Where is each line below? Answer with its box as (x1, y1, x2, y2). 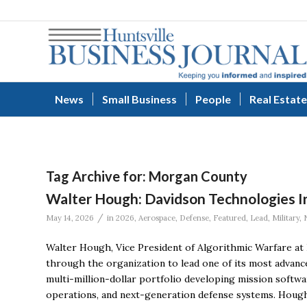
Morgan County (149, 168, 247, 184)
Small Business (102, 93, 177, 106)
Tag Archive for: (46, 168, 149, 184)
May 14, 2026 (46, 213, 94, 223)
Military (272, 213, 299, 223)
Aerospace (138, 213, 175, 223)
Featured (213, 213, 246, 223)
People (195, 93, 231, 106)
